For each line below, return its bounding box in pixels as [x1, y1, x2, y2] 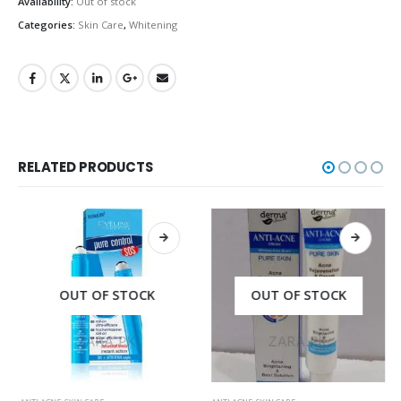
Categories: [18, 17, 78, 31]
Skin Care [78, 17, 124, 31]
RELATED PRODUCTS [18, 158, 153, 177]
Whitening [129, 17, 177, 31]
